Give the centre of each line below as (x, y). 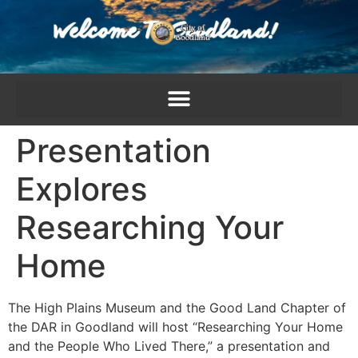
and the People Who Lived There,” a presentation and (169, 346)
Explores (82, 189)
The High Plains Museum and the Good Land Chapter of (177, 307)
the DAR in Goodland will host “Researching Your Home (175, 326)
